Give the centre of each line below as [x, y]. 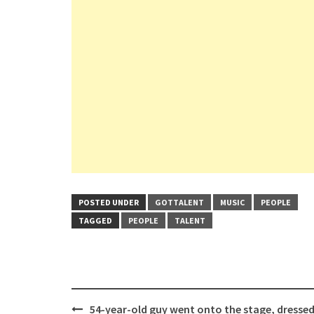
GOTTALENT [179, 203]
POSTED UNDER [109, 203]
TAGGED [95, 221]
